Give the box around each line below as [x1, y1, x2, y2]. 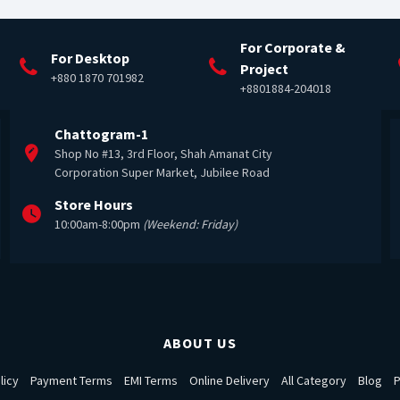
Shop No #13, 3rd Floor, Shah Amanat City [54, 146, 272, 162]
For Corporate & [239, 38, 346, 57]
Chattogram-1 [54, 125, 148, 144]
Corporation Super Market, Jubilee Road [54, 164, 270, 181]
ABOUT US [163, 334, 237, 353]
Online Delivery [189, 372, 270, 389]
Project [239, 60, 288, 79]
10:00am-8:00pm [54, 216, 143, 233]
